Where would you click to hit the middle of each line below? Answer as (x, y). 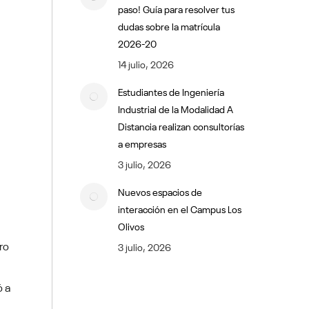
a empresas (142, 143)
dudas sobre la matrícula (169, 26)
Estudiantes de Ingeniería (171, 91)
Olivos (131, 226)
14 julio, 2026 (146, 63)
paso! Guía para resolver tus (176, 8)
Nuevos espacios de (160, 191)
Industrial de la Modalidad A (175, 108)
